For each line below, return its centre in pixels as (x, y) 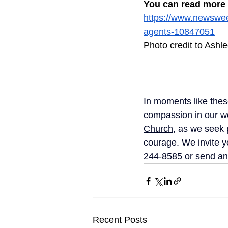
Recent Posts (120, 220)
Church (158, 129)
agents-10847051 (179, 32)
